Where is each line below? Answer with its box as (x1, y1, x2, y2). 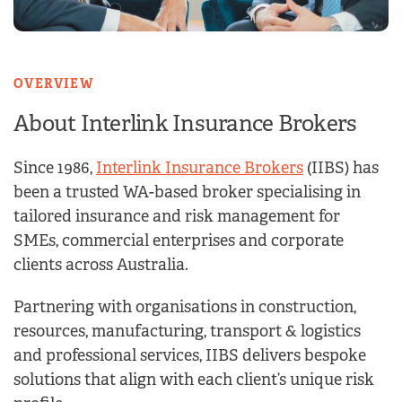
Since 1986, (13, 161, 97, 178)
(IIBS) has (303, 161, 380, 178)
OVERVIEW (13, 78, 95, 92)
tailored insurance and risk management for (13, 209, 341, 226)
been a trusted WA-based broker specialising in (13, 185, 362, 202)
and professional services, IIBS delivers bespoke (13, 348, 367, 365)
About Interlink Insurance (13, 114, 278, 136)
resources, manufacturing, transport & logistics (13, 324, 362, 341)
